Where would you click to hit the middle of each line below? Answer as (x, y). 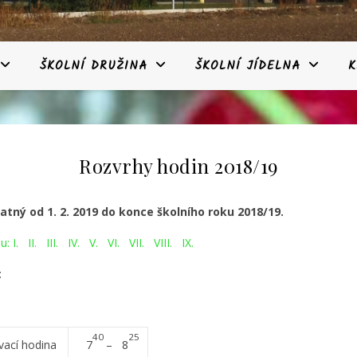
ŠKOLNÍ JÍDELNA (248, 66)
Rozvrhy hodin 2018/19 (178, 166)
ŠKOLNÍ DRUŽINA (94, 66)
